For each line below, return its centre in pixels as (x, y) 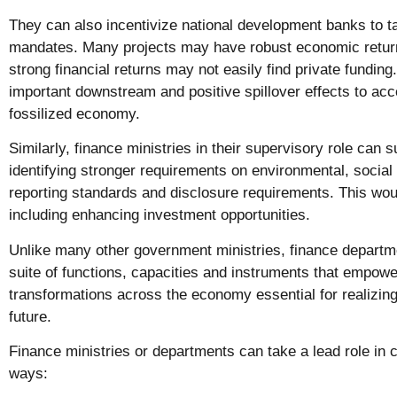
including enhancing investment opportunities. (162, 215)
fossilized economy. (74, 114)
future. (32, 316)
